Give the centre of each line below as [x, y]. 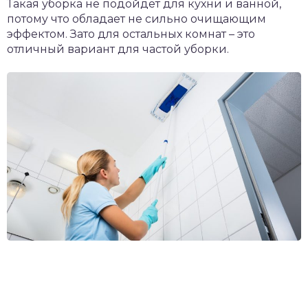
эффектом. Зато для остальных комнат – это [131, 34]
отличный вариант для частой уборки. [118, 49]
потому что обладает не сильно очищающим [136, 19]
